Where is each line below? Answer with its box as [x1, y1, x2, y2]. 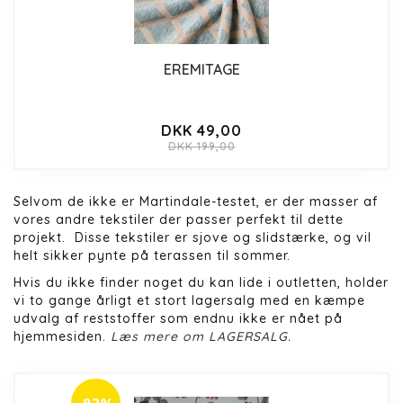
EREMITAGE [163, 59, 240, 78]
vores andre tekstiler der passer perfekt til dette [13, 210, 344, 228]
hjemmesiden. [13, 327, 106, 345]
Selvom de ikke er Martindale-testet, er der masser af [13, 193, 378, 210]
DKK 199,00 [167, 139, 236, 153]
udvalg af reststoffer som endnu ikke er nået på [13, 309, 343, 327]
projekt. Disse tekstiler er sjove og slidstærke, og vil [13, 228, 372, 246]
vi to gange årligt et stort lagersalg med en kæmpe [13, 291, 365, 309]
